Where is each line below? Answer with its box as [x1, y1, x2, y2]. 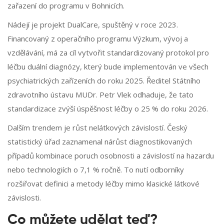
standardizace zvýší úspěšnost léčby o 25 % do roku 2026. [7, 103, 208, 114]
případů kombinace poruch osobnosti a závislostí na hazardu [7, 150, 214, 161]
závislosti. [7, 192, 41, 203]
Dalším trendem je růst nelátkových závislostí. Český [7, 122, 187, 133]
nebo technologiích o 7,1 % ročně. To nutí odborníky [7, 164, 184, 175]
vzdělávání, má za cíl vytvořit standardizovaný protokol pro [7, 47, 209, 58]
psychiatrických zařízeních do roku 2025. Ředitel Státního [7, 75, 200, 86]
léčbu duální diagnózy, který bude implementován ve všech [7, 61, 208, 72]
